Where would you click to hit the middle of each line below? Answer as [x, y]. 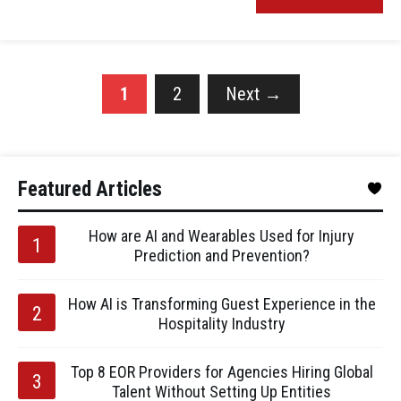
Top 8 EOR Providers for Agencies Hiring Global [222, 372]
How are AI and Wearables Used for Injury [222, 236]
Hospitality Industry [222, 324]
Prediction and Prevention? [222, 256]
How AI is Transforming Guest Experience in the [222, 304]
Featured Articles [90, 189]
